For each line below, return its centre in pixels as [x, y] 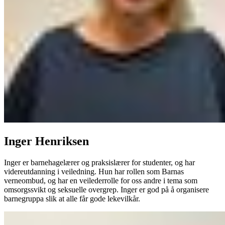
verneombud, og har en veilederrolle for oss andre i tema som [101, 180]
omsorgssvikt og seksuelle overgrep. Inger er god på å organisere [106, 189]
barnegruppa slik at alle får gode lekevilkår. [72, 198]
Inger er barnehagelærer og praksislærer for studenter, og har [99, 162]
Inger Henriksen [46, 141]
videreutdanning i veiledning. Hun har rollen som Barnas [94, 171]
